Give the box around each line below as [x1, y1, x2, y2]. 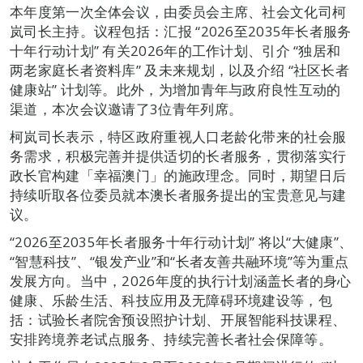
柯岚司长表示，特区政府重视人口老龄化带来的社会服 [10, 127, 347, 146]
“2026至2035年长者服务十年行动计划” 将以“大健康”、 [10, 233, 353, 251]
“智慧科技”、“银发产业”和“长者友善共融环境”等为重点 [10, 252, 349, 271]
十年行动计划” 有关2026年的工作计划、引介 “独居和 [10, 41, 341, 60]
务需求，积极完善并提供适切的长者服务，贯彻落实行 [10, 147, 347, 165]
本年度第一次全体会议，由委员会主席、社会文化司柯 [10, 2, 347, 21]
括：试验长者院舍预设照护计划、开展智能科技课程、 [10, 310, 347, 329]
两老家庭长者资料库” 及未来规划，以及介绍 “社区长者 [10, 61, 350, 79]
